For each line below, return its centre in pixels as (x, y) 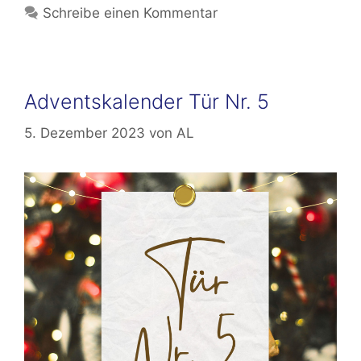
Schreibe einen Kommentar (131, 13)
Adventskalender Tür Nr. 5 (147, 102)
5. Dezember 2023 (85, 133)
